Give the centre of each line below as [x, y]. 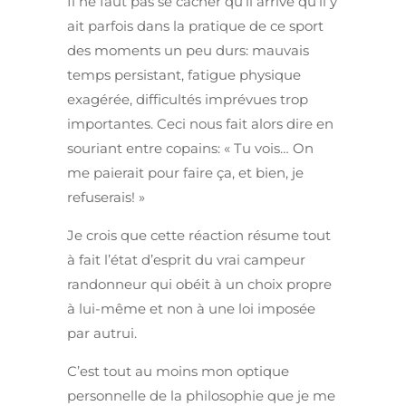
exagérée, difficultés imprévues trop [188, 100]
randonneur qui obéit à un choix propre [199, 285]
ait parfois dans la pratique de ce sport [195, 26]
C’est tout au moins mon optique [178, 372]
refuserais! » [106, 198]
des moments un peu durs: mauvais [188, 51]
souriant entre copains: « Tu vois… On [190, 149]
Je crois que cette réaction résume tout [199, 236]
